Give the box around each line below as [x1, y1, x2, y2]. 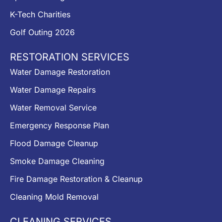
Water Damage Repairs [10, 85, 96, 95]
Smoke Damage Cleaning [10, 156, 105, 166]
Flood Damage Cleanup [10, 138, 98, 149]
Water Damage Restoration [10, 67, 110, 77]
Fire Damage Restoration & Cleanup [10, 174, 143, 184]
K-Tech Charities [10, 9, 70, 20]
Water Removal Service [10, 103, 97, 113]
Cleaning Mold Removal [10, 192, 99, 202]
